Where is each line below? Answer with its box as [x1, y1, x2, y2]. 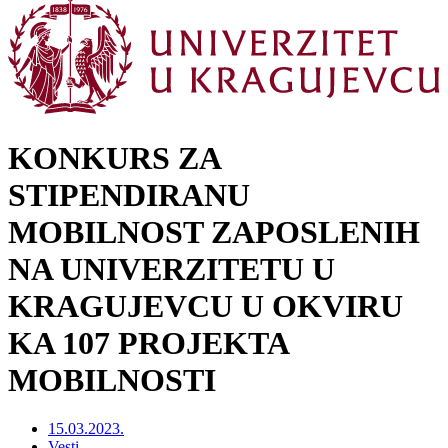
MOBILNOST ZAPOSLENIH [8, 213, 420, 250]
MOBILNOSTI [8, 361, 216, 398]
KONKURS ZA [8, 139, 220, 176]
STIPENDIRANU [8, 176, 250, 213]
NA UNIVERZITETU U [8, 250, 335, 287]
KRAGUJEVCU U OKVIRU [8, 287, 403, 324]
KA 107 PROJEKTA [8, 324, 288, 361]
